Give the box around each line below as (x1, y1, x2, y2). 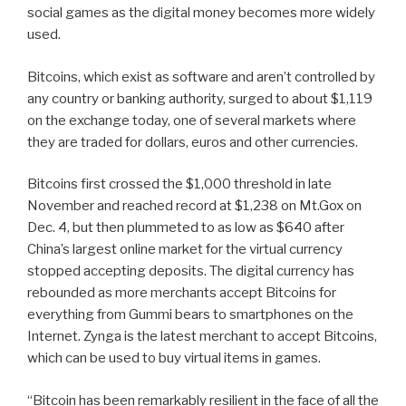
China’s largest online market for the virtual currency (27, 241, 343, 258)
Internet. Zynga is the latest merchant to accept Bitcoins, (27, 328, 377, 345)
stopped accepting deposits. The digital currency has (27, 263, 354, 280)
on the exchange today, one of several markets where (27, 111, 356, 129)
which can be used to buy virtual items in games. (27, 350, 321, 367)
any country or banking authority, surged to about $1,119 (27, 90, 372, 107)
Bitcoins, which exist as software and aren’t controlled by (27, 68, 375, 85)
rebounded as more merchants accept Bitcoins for (27, 285, 336, 302)
